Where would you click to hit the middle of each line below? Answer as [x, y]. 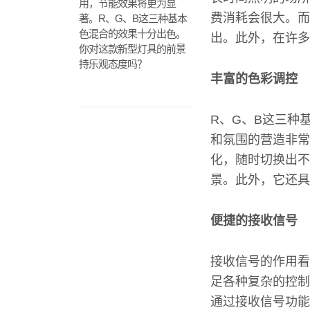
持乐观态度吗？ [113, 64]
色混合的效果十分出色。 [132, 34]
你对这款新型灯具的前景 [132, 49]
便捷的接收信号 [254, 221]
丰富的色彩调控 [254, 79]
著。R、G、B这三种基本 [133, 18]
